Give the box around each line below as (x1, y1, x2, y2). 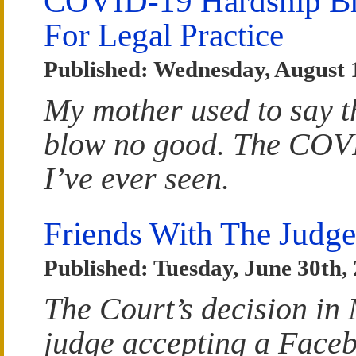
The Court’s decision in (44, 290, 348, 327)
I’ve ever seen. (44, 161, 230, 197)
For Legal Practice (44, 17, 284, 54)
